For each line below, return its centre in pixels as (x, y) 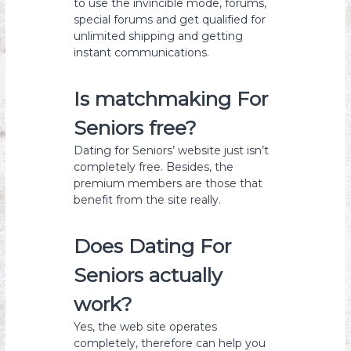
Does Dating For (153, 246)
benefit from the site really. (148, 200)
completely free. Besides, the (154, 167)
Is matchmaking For (171, 99)
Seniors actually (148, 275)
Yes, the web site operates (146, 327)
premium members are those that (168, 183)
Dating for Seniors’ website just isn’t (172, 150)
